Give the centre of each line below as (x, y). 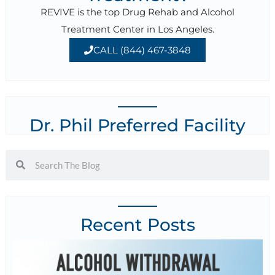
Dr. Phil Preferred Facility (137, 125)
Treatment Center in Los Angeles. (137, 29)
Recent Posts (137, 224)
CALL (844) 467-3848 (142, 50)
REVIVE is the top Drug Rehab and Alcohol (137, 12)
